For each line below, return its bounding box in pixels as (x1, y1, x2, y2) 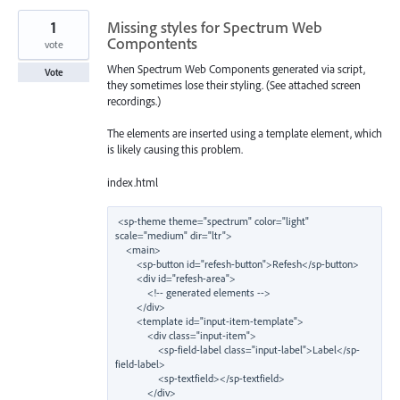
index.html (107, 174, 158, 189)
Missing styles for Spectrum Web (107, 17, 322, 38)
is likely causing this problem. (107, 142, 243, 157)
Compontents (107, 33, 197, 54)
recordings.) (107, 94, 161, 109)
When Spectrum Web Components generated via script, (107, 62, 365, 77)
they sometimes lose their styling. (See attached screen (107, 78, 361, 93)
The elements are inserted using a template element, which (107, 126, 382, 141)
